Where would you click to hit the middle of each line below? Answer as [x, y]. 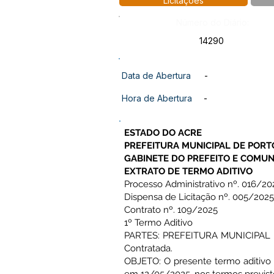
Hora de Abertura [157, 98]
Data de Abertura [156, 76]
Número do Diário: [213, 22]
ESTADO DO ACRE [163, 133]
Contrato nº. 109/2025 [171, 210]
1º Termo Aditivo [158, 223]
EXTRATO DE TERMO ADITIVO [188, 171]
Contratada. [148, 248]
